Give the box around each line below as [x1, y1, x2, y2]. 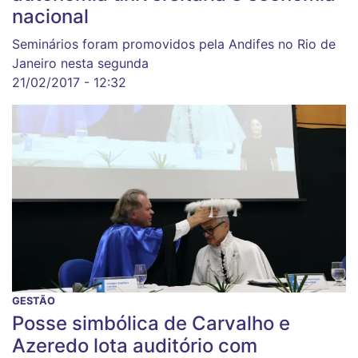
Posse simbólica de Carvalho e [12, 311, 290, 335]
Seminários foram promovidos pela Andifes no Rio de [12, 36, 336, 53]
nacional [12, 5, 89, 29]
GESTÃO [12, 294, 55, 307]
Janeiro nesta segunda [12, 55, 149, 72]
